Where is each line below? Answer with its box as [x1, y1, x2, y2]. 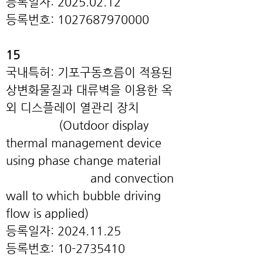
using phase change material [6, 154, 161, 167]
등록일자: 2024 [6, 224, 86, 238]
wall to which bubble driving [6, 189, 161, 203]
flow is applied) [6, 207, 89, 220]
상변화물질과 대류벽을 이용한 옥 [6, 83, 173, 97]
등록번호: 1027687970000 [6, 13, 149, 26]
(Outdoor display [6, 119, 149, 132]
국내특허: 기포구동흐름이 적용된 [6, 66, 173, 79]
